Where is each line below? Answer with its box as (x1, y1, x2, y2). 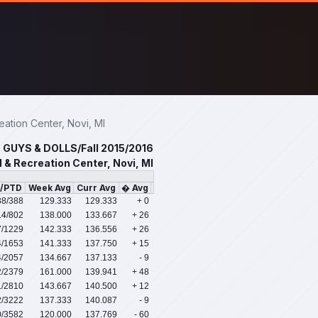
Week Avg (28, 182, 71, 194)
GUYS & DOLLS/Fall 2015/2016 (3, 142, 153, 155)
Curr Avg (77, 182, 116, 194)
